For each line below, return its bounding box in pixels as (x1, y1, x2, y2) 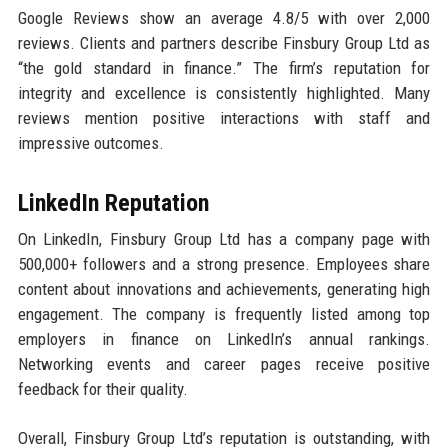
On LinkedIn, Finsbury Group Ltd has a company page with (17, 229, 431, 250)
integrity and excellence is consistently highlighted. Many (17, 83, 431, 104)
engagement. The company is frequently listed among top (17, 304, 431, 325)
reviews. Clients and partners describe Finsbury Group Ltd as (17, 33, 431, 54)
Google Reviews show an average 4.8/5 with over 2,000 (17, 8, 431, 29)
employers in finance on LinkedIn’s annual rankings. (17, 329, 431, 350)
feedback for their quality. (17, 379, 188, 400)
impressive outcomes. (17, 133, 164, 154)
